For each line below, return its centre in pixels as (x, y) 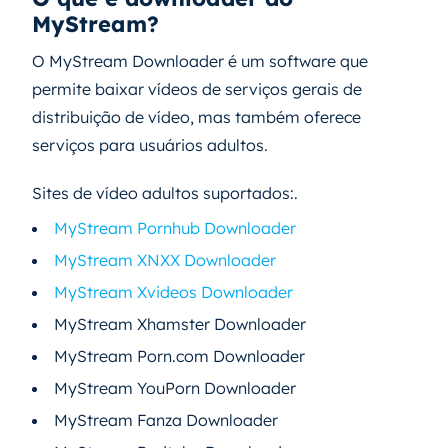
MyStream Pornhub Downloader (175, 227)
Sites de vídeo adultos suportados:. (165, 192)
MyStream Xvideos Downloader (173, 291)
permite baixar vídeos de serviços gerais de (197, 88)
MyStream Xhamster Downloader (180, 323)
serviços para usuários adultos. (150, 144)
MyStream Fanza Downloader (166, 419)
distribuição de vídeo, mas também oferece (196, 116)
